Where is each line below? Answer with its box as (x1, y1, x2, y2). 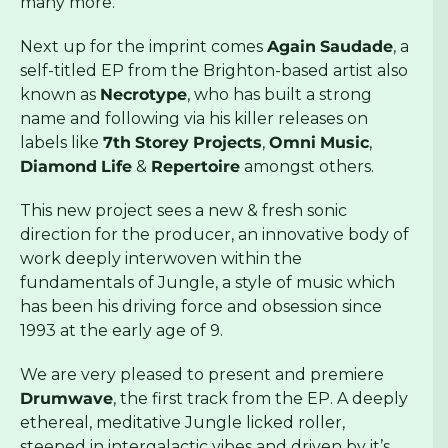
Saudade (320, 37, 393, 57)
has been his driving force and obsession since (20, 297, 382, 317)
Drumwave (20, 389, 113, 409)
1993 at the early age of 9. (20, 321, 223, 341)
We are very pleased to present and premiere (20, 365, 384, 385)
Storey (135, 133, 189, 153)
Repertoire (151, 157, 240, 177)
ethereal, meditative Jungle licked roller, (20, 413, 345, 433)
